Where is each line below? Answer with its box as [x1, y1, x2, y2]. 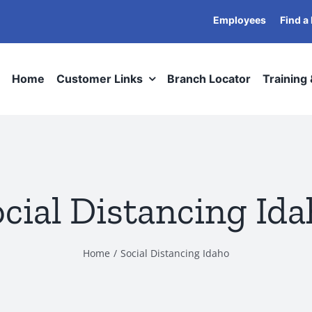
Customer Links [56, 72, 143, 86]
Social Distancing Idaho [120, 246, 229, 260]
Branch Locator [167, 72, 251, 86]
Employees [213, 13, 266, 26]
